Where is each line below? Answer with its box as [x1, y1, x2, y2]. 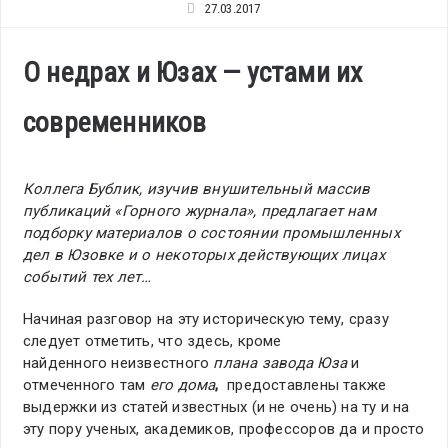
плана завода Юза [213, 354, 352, 373]
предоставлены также [227, 376, 387, 395]
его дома [149, 376, 216, 395]
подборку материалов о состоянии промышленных [23, 224, 400, 243]
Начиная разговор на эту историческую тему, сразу [23, 310, 389, 329]
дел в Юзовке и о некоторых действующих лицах [23, 246, 385, 265]
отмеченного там [23, 376, 150, 395]
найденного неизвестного [23, 354, 214, 373]
